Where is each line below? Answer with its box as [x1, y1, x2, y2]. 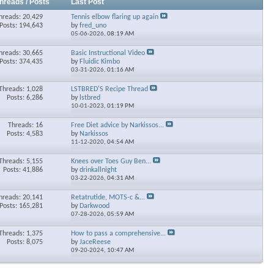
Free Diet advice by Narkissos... [71, 122, 164, 129]
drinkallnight [80, 166, 117, 174]
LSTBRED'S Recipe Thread [71, 86, 148, 93]
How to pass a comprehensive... [71, 230, 166, 237]
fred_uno [80, 22, 106, 29]
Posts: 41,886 [2, 166, 43, 174]
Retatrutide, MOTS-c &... [71, 194, 145, 201]
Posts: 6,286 [6, 94, 43, 102]
